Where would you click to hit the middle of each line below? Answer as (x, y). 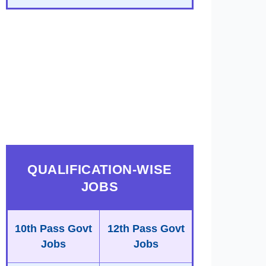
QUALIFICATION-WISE (100, 170)
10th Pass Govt (53, 229)
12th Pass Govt (146, 229)
